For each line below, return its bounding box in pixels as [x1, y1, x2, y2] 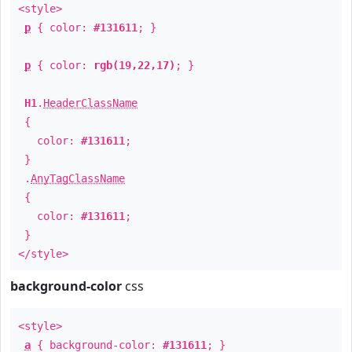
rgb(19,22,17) [93, 59, 175, 71]
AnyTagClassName [31, 172, 125, 185]
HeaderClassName [43, 97, 137, 109]
